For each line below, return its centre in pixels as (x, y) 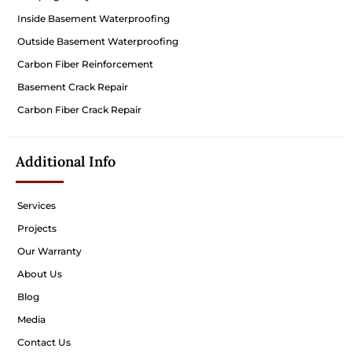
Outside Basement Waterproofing (98, 42)
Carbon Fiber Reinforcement (85, 64)
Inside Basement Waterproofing (93, 19)
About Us (40, 274)
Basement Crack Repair (73, 87)
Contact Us (44, 343)
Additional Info (66, 162)
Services (37, 206)
